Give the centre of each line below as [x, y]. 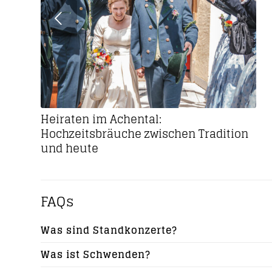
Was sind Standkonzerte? [109, 230]
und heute [70, 148]
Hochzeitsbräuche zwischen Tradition [144, 134]
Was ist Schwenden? [96, 254]
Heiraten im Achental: [101, 119]
